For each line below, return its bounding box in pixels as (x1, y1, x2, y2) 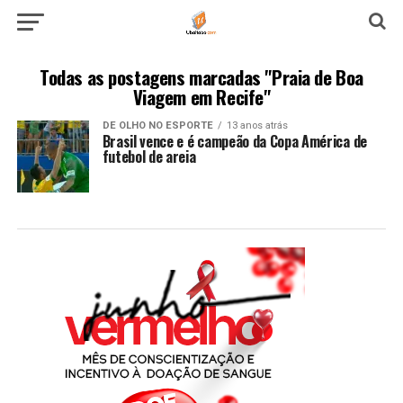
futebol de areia (102, 146, 196, 167)
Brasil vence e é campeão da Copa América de (102, 130, 367, 152)
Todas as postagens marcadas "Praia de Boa (40, 63, 363, 91)
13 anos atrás (226, 120, 288, 131)
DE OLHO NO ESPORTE (102, 120, 213, 131)
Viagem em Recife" (132, 83, 271, 111)
